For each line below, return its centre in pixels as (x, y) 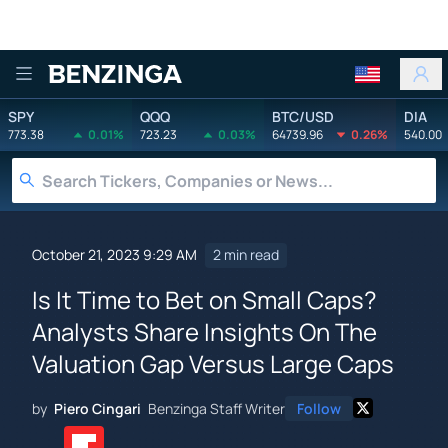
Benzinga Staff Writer (216, 408)
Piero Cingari (97, 408)
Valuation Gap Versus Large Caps (213, 363)
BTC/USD (303, 116)
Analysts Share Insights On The (204, 331)
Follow (319, 408)
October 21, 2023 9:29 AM (114, 255)
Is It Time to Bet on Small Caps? (204, 299)
